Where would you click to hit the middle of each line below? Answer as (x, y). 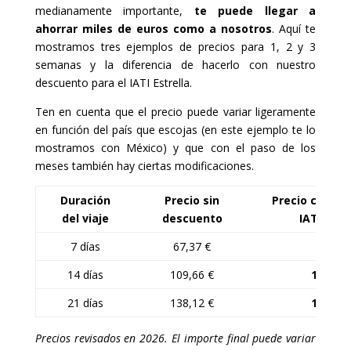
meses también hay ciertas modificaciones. (144, 166)
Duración (86, 201)
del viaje (86, 219)
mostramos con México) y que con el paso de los (175, 148)
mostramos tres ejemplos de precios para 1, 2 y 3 (175, 47)
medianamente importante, (114, 11)
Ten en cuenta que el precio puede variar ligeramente (175, 112)
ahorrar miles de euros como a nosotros (154, 29)
